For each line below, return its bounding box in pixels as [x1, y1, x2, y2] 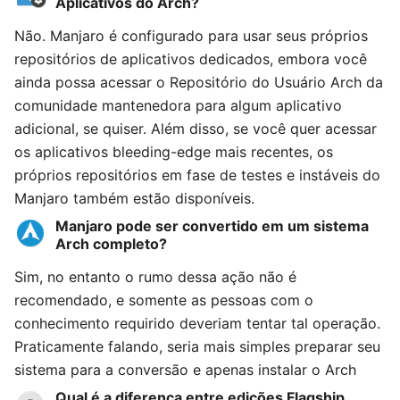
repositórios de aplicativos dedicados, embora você [14, 50, 367, 68]
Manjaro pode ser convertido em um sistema [54, 217, 369, 235]
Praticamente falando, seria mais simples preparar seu [14, 337, 380, 355]
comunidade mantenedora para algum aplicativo [14, 96, 342, 114]
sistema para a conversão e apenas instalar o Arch [14, 361, 356, 379]
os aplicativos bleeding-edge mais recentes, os [14, 143, 333, 161]
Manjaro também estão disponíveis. [14, 189, 254, 207]
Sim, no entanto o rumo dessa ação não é [14, 268, 296, 286]
